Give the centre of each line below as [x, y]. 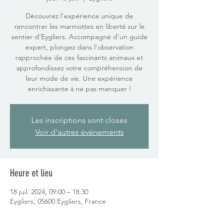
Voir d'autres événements [79, 132]
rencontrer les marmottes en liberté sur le [79, 26]
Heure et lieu [31, 173]
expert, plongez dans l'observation [79, 47]
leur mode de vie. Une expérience [79, 78]
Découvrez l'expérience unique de [79, 16]
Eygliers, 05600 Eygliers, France [58, 201]
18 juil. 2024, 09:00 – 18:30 [49, 192]
